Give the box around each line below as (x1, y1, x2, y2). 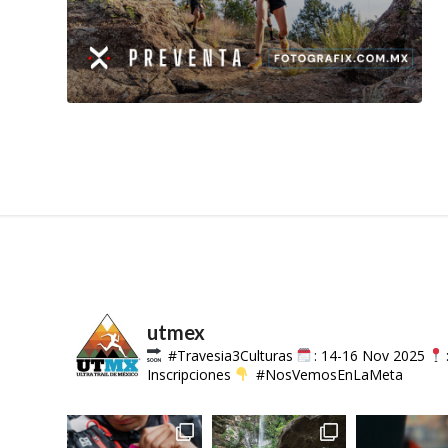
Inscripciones (147, 364, 235, 384)
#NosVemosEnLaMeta (256, 364, 403, 384)
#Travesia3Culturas (164, 345, 293, 365)
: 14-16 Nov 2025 (314, 345, 425, 365)
